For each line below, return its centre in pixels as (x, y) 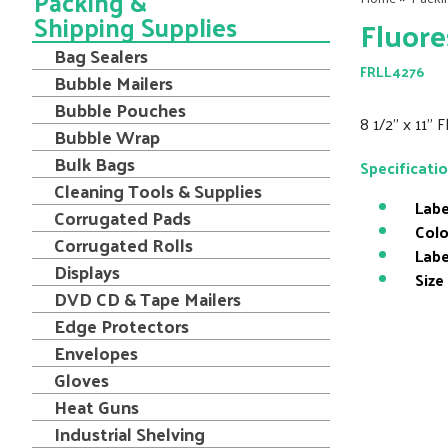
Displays (87, 271)
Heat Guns (96, 406)
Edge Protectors (121, 325)
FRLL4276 (391, 71)
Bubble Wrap (107, 136)
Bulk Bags (94, 163)
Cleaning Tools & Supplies (158, 190)
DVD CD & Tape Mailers (147, 298)
